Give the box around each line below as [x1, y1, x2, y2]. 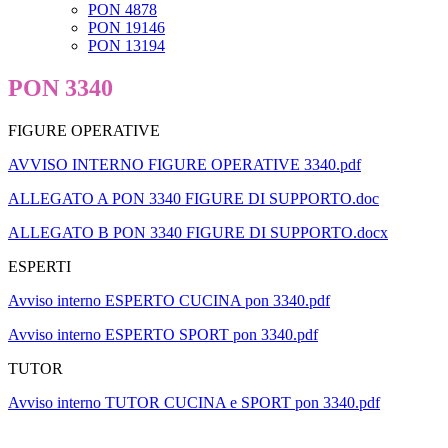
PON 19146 [88, 19, 165, 37]
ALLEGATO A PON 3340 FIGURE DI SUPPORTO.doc [8, 190, 379, 208]
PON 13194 [88, 37, 165, 55]
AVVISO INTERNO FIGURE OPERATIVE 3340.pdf [8, 156, 361, 174]
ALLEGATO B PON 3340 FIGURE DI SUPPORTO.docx [8, 224, 388, 242]
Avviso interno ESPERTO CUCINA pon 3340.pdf [8, 292, 330, 310]
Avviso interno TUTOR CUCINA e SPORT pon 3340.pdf [8, 394, 380, 412]
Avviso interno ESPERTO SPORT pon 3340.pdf [8, 326, 318, 344]
